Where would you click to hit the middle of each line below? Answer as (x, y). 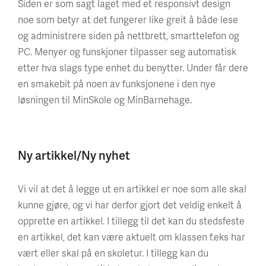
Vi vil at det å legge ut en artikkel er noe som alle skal (132, 189)
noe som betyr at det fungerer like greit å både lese (128, 19)
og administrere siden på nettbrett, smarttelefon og (129, 35)
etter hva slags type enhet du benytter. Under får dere (133, 67)
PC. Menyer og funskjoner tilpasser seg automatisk (127, 51)
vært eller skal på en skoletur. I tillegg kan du (113, 253)
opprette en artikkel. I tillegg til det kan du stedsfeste (131, 221)
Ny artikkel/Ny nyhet (74, 155)
